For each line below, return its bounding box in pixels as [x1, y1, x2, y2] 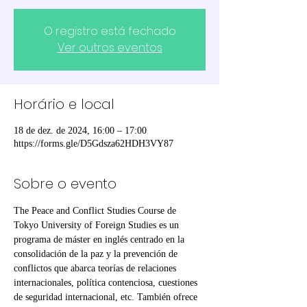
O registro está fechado [43, 23, 176, 39]
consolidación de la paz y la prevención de [14, 249, 180, 259]
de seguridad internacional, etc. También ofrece [14, 292, 200, 302]
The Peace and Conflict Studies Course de [14, 206, 179, 216]
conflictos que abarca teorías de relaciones [14, 263, 179, 273]
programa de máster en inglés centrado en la [14, 234, 187, 245]
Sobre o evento [14, 174, 116, 193]
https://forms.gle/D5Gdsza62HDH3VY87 [14, 138, 173, 149]
